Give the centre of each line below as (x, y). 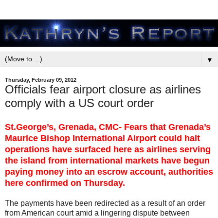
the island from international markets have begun (107, 160)
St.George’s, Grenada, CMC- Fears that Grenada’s (108, 127)
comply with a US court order (79, 103)
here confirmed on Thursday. (65, 183)
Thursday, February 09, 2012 (41, 80)
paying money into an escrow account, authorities (109, 172)
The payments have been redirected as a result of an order (105, 203)
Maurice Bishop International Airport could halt (102, 138)
